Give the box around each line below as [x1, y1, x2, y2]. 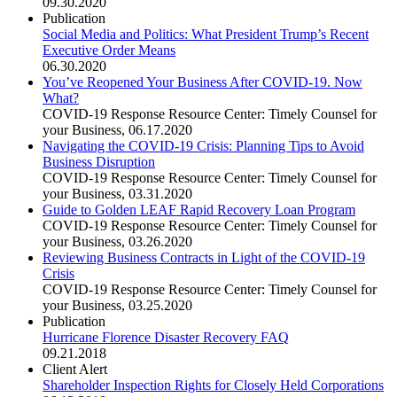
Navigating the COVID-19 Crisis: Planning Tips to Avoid [43, 137, 364, 153]
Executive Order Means [43, 42, 175, 58]
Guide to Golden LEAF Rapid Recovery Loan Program [43, 201, 355, 217]
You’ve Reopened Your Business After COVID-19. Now [43, 74, 362, 90]
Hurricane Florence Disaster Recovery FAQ [43, 329, 289, 345]
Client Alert [43, 361, 107, 377]
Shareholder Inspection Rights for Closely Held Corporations [43, 377, 384, 393]
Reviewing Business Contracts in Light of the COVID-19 [43, 249, 365, 265]
